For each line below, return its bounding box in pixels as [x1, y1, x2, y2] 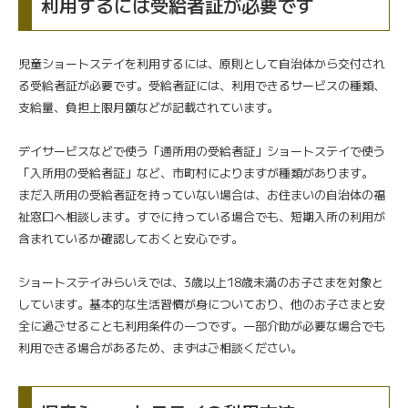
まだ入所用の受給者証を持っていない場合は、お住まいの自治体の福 [18, 185, 385, 203]
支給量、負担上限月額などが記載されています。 [18, 97, 279, 116]
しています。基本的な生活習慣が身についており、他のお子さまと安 [18, 294, 385, 312]
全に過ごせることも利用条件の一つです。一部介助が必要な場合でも [18, 316, 385, 334]
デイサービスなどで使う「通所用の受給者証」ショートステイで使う [18, 141, 385, 159]
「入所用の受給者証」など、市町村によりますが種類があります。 [18, 163, 373, 181]
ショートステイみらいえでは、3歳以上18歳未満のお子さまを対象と [18, 272, 383, 291]
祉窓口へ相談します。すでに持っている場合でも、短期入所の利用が [18, 207, 385, 225]
